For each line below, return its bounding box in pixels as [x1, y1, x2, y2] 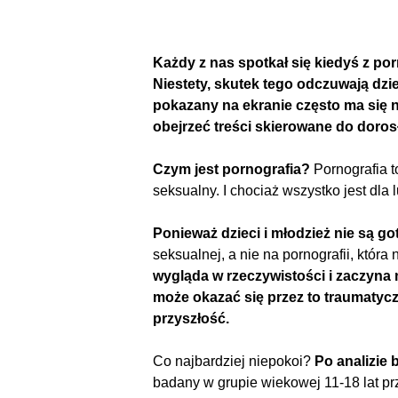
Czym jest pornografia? [153, 161, 310, 177]
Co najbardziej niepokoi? [153, 353, 314, 369]
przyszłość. [153, 310, 229, 326]
